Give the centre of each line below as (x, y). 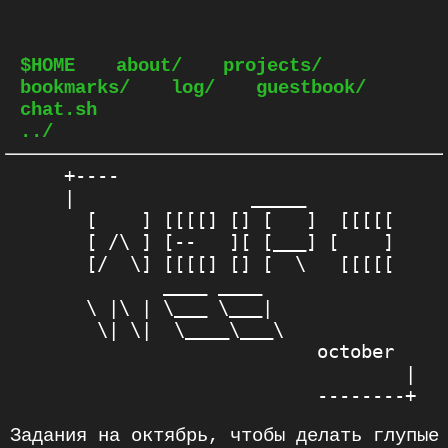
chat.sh (58, 110)
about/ (149, 66)
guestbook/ (311, 88)
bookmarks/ (75, 88)
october (229, 351)
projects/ (272, 66)
